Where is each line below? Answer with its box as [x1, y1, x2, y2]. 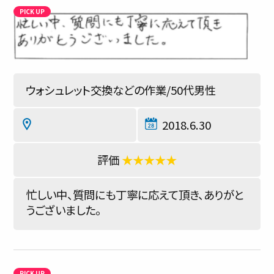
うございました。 [26, 202, 101, 218]
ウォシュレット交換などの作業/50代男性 [26, 82, 216, 98]
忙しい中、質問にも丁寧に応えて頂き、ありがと [26, 187, 244, 202]
